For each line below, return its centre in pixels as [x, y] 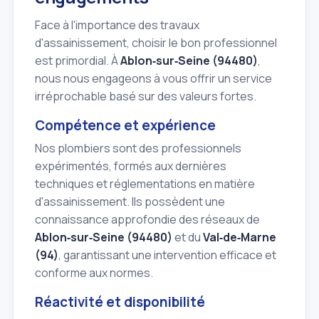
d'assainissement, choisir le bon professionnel [156, 42]
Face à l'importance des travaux [117, 25]
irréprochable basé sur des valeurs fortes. [146, 96]
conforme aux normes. [94, 273]
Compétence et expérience [125, 125]
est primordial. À [78, 60]
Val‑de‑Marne [240, 237]
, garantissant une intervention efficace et [167, 255]
